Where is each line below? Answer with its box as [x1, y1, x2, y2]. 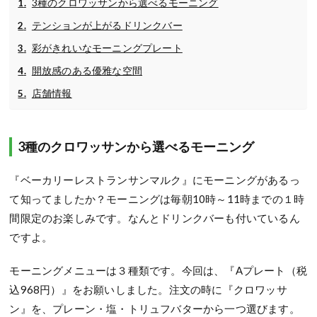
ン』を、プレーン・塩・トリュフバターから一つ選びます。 [9, 301, 300, 315]
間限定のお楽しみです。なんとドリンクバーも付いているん [9, 211, 300, 224]
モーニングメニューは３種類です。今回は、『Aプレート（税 [9, 263, 308, 277]
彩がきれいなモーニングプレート [31, 42, 183, 54]
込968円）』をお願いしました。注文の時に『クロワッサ [9, 282, 287, 296]
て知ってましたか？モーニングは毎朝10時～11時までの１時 [9, 192, 305, 205]
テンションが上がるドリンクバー [31, 19, 183, 31]
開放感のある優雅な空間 [31, 64, 143, 76]
